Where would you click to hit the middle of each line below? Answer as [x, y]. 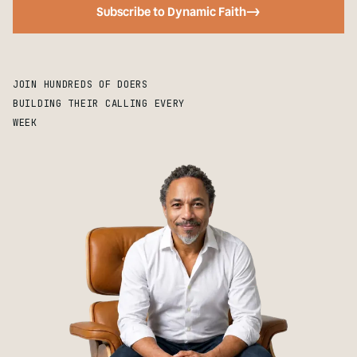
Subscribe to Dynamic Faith [171, 12]
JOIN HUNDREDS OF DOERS [80, 84]
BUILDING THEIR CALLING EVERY [99, 104]
